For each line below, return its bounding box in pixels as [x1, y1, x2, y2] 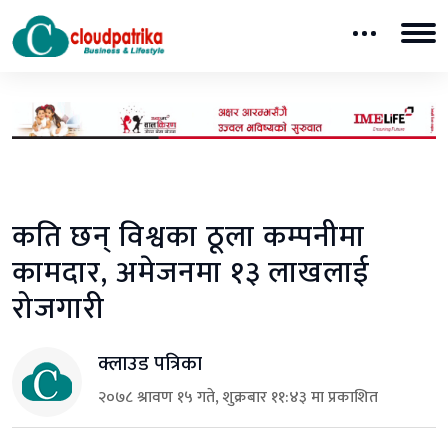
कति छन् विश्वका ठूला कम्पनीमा [12, 211, 365, 262]
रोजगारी [12, 283, 105, 334]
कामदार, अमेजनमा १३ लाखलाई [12, 247, 370, 298]
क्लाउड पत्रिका [98, 346, 202, 381]
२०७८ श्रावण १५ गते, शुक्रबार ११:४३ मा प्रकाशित [98, 383, 378, 411]
